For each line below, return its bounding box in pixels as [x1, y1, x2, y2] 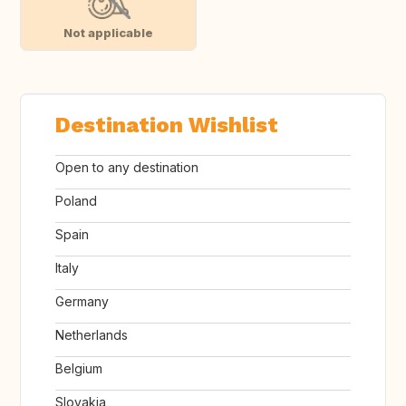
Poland [55, 193, 97, 209]
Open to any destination [55, 159, 198, 176]
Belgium [55, 361, 102, 377]
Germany [55, 294, 109, 310]
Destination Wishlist [55, 112, 278, 139]
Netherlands [55, 327, 128, 343]
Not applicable [63, 24, 153, 40]
